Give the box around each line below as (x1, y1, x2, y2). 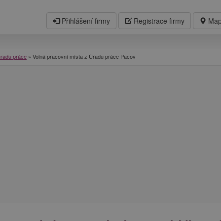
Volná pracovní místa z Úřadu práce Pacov (33, 52, 136, 60)
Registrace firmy (132, 16, 184, 26)
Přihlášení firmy (60, 16, 110, 26)
